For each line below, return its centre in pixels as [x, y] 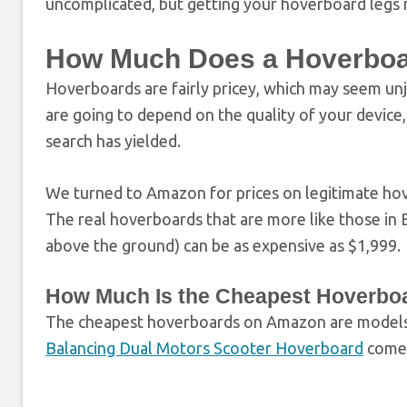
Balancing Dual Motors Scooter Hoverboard [204, 347]
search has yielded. [113, 140]
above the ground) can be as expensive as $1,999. [223, 245]
